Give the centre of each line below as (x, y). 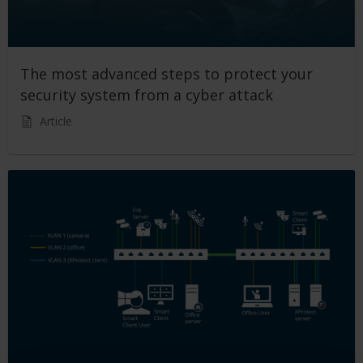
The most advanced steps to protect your (167, 73)
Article (56, 121)
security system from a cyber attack (147, 94)
